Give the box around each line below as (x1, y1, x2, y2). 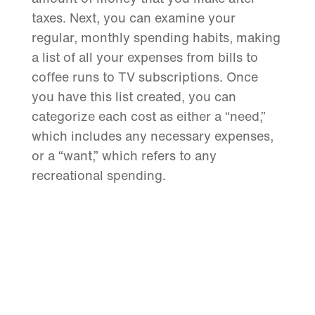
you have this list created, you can (31, 87, 236, 106)
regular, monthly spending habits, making (31, 28, 281, 47)
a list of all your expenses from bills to (31, 48, 258, 67)
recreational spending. (31, 166, 166, 185)
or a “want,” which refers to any (31, 146, 217, 165)
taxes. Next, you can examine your (31, 8, 236, 27)
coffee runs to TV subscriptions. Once (31, 67, 258, 86)
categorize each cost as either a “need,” (31, 107, 266, 126)
